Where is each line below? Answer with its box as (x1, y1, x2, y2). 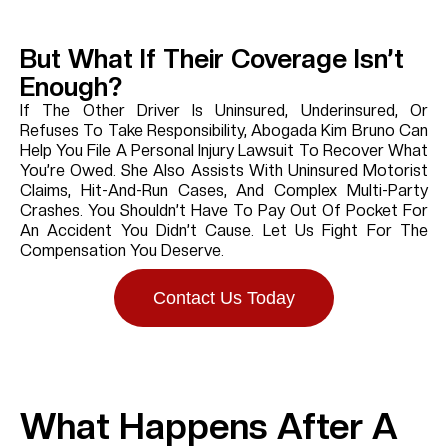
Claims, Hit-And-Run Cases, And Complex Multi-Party (20, 181, 428, 201)
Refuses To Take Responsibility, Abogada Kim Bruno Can (20, 121, 428, 141)
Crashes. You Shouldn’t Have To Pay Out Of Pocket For (20, 201, 428, 221)
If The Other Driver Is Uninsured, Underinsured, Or (20, 101, 428, 121)
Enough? (20, 71, 122, 103)
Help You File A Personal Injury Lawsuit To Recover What (20, 141, 428, 161)
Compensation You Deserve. (20, 241, 224, 261)
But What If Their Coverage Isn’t (20, 43, 404, 75)
